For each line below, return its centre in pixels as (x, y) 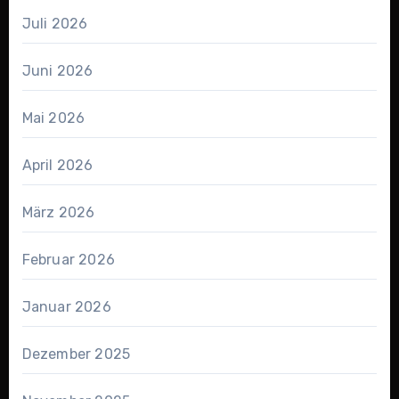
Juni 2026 (57, 71)
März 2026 (58, 213)
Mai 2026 (53, 118)
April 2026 (57, 166)
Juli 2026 (55, 24)
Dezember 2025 (76, 354)
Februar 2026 (68, 260)
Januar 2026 (66, 307)
